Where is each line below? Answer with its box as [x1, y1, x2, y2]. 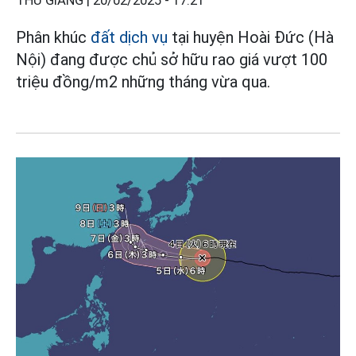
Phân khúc [16, 27, 91, 47]
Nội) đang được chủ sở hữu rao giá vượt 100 [16, 49, 327, 69]
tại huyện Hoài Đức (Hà [168, 27, 334, 47]
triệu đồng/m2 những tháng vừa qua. [16, 72, 270, 91]
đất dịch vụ [91, 27, 168, 47]
